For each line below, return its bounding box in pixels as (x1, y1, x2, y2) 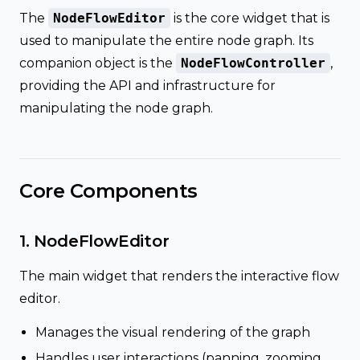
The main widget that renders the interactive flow (19, 268, 339, 284)
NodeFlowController (181, 55, 325, 71)
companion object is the (19, 55, 176, 71)
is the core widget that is (170, 10, 329, 26)
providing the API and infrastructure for (19, 78, 276, 93)
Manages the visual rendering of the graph (35, 325, 310, 340)
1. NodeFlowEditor (19, 231, 170, 251)
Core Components (19, 179, 198, 202)
